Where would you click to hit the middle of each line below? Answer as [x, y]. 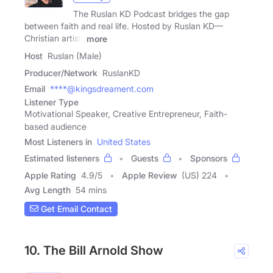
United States [124, 141]
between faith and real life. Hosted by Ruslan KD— [124, 26]
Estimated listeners [62, 158]
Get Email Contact [75, 209]
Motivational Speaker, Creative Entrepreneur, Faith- [126, 113]
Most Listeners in [58, 141]
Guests [145, 158]
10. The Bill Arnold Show [94, 250]
